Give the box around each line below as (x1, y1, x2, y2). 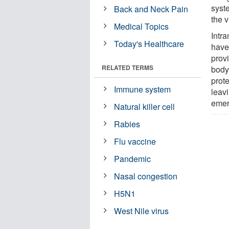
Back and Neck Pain (114, 3, 189, 15)
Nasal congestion (114, 170, 178, 182)
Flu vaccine (114, 135, 156, 147)
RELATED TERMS (102, 62, 153, 72)
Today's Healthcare (114, 37, 185, 50)
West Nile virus (114, 204, 169, 217)
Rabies (114, 118, 141, 130)
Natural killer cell (114, 100, 175, 112)
